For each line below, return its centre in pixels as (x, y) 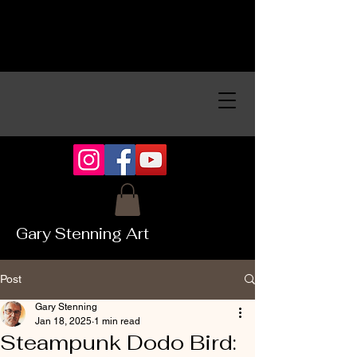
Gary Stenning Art (82, 233)
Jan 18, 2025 (63, 321)
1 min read (117, 321)
